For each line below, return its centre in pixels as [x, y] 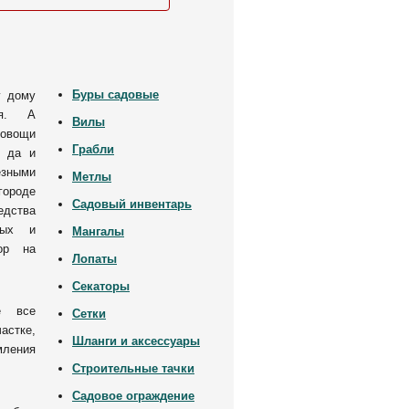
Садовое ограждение [133, 396]
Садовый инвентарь [132, 204]
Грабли [93, 149]
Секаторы [101, 286]
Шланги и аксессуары [136, 341]
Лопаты [94, 259]
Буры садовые [115, 94]
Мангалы [98, 231]
